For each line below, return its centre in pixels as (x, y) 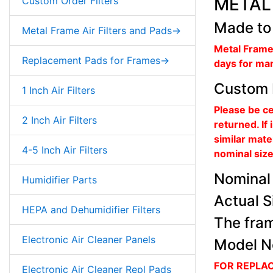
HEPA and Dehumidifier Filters (91, 209)
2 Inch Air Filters (59, 120)
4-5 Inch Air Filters (65, 150)
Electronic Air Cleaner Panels (89, 239)
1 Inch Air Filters (58, 90)
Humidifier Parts (59, 179)
